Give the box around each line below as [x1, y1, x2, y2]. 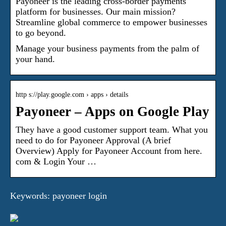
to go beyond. [16, 28, 66, 38]
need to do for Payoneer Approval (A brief [16, 135, 171, 146]
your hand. [16, 54, 55, 65]
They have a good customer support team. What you [16, 125, 208, 135]
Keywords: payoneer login [10, 191, 107, 201]
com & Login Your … [16, 156, 96, 167]
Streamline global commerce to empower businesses [16, 17, 207, 28]
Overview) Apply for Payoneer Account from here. [16, 146, 202, 156]
